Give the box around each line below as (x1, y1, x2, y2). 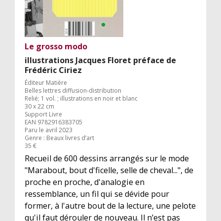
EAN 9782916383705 (25, 117, 82, 126)
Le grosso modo (25, 40, 87, 52)
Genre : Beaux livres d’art (25, 133, 94, 142)
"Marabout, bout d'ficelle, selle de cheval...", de (25, 164, 193, 176)
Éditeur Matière (25, 78, 67, 87)
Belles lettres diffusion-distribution (25, 86, 121, 95)
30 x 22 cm (25, 102, 54, 110)
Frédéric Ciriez (25, 64, 82, 75)
